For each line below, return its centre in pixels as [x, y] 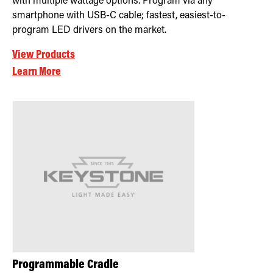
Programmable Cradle [66, 265]
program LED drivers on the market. [89, 30]
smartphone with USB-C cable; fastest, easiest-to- [119, 16]
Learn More [37, 72]
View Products [44, 55]
